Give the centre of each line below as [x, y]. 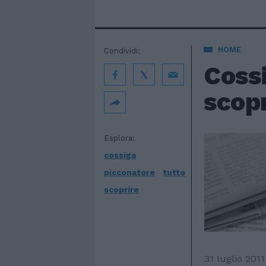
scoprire [121, 189]
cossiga [120, 155]
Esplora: [119, 138]
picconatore [129, 172]
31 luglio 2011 [235, 258]
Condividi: [122, 51]
